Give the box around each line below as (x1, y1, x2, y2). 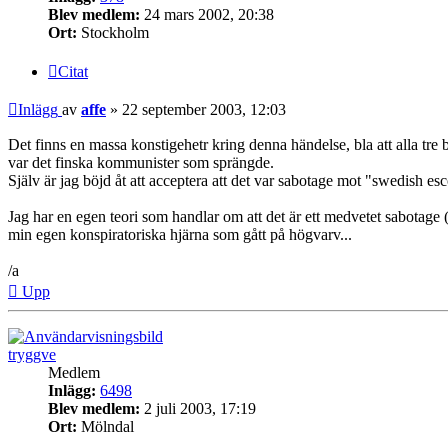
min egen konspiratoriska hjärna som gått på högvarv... (8, 226, 352, 244)
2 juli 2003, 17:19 (140, 400, 256, 418)
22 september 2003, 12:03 (122, 101, 286, 119)
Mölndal (77, 418, 134, 436)
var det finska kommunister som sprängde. (8, 154, 274, 172)
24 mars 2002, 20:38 (140, 5, 274, 23)
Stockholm (77, 23, 149, 41)
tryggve (8, 346, 56, 364)
